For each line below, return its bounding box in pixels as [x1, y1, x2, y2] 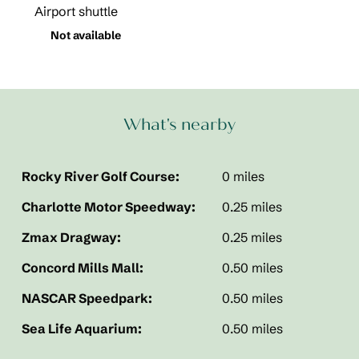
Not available [50, 28, 121, 42]
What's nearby [123, 115, 236, 135]
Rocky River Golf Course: [21, 168, 179, 184]
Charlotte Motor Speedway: [21, 199, 196, 215]
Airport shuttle [34, 3, 118, 19]
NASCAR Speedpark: [21, 290, 152, 306]
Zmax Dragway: [21, 229, 121, 245]
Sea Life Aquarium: [21, 321, 142, 337]
